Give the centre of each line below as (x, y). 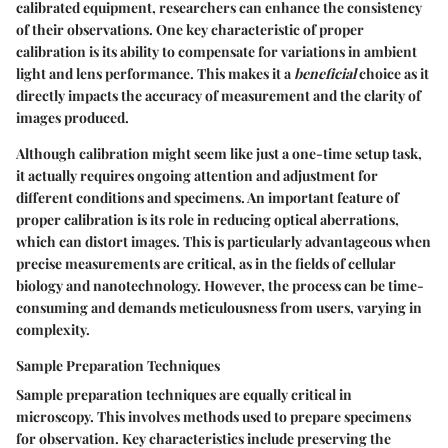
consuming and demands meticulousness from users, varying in (219, 308)
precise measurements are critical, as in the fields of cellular (206, 264)
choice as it (392, 74)
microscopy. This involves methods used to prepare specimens (213, 417)
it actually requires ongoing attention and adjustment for (197, 176)
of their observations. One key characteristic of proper (190, 30)
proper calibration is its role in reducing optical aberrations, (207, 220)
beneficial (325, 74)
